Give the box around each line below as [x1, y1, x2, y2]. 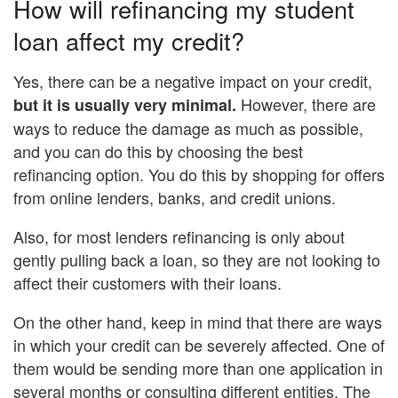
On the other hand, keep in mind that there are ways [13, 309, 382, 333]
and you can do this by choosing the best [13, 139, 303, 163]
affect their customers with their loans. [13, 270, 282, 294]
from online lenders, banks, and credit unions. [13, 185, 336, 209]
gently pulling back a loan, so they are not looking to [13, 247, 380, 271]
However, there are [236, 92, 376, 115]
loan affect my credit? [13, 23, 244, 59]
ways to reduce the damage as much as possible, [13, 115, 363, 139]
